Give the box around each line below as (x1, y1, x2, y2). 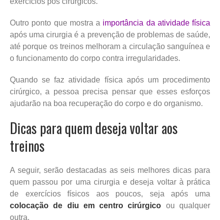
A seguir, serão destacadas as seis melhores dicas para (10, 165, 210, 174)
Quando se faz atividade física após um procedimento (10, 75, 210, 84)
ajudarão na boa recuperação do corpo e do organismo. (10, 99, 203, 108)
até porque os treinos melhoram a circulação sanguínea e (10, 42, 210, 51)
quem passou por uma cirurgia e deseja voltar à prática (10, 177, 210, 186)
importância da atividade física (100, 18, 210, 27)
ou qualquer (165, 201, 211, 210)
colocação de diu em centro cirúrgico (10, 201, 162, 210)
